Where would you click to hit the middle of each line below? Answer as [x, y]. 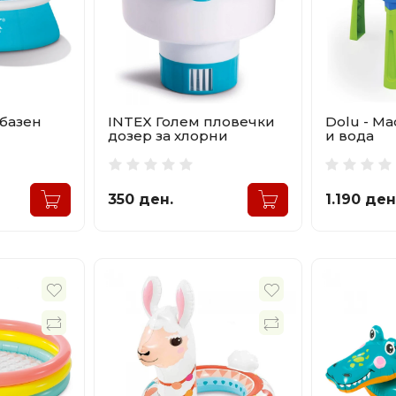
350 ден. [141, 200]
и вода [349, 136]
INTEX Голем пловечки [192, 122]
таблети [137, 150]
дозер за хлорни [168, 136]
